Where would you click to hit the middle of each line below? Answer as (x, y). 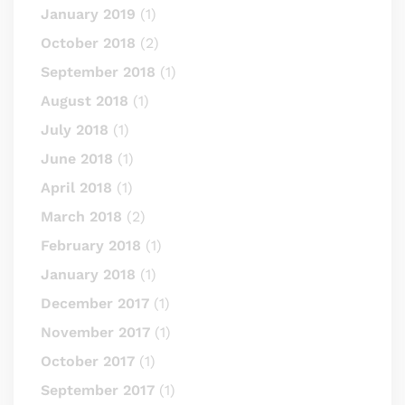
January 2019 (88, 14)
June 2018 (77, 158)
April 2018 (76, 187)
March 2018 (81, 216)
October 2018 (88, 42)
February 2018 (91, 245)
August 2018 (85, 100)
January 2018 (88, 274)
